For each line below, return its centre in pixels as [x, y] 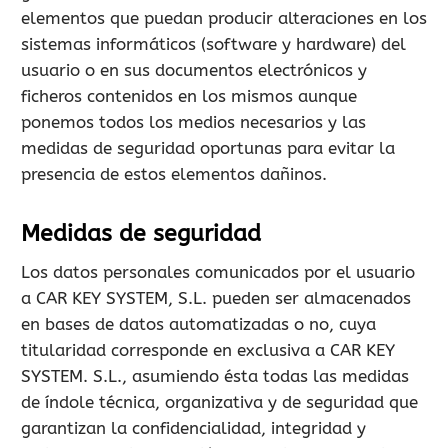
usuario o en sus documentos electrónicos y [194, 70]
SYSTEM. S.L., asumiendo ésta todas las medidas [215, 376]
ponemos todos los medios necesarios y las [193, 122]
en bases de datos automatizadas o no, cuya [198, 324]
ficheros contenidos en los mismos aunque [189, 96]
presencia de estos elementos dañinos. [174, 174]
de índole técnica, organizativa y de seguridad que [219, 402]
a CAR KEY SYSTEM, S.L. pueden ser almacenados [216, 298]
